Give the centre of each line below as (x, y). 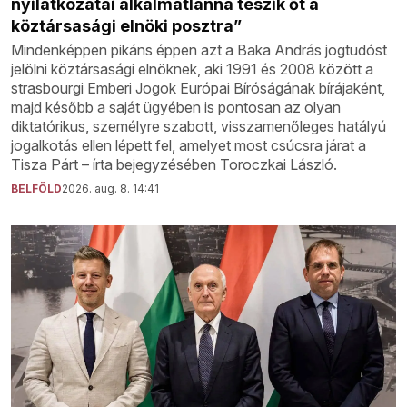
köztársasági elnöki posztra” (126, 25)
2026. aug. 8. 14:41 (110, 188)
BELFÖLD (36, 188)
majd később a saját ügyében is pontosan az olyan (176, 107)
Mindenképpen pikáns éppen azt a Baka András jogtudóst (199, 50)
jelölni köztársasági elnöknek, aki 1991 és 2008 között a (192, 69)
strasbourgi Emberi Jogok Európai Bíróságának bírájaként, (198, 88)
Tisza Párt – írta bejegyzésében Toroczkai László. (174, 164)
